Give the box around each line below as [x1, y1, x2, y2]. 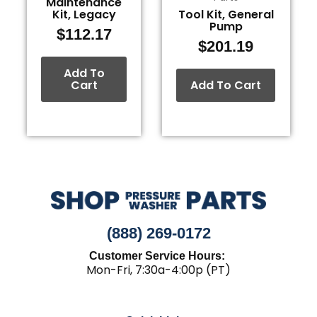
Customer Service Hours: [89, 250, 228, 263]
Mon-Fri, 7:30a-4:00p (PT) [86, 262, 231, 279]
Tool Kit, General [178, 6, 274, 23]
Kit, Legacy [52, 6, 116, 23]
